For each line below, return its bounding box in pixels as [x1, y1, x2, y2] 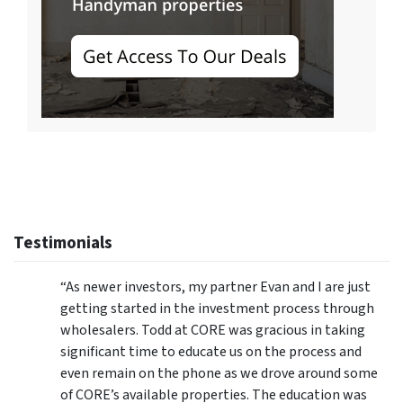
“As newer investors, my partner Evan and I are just [60, 277, 371, 298]
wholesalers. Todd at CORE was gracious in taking [60, 320, 365, 341]
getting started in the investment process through [60, 299, 374, 319]
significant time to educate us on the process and [60, 342, 362, 363]
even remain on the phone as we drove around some [60, 363, 378, 384]
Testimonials [13, 230, 112, 256]
